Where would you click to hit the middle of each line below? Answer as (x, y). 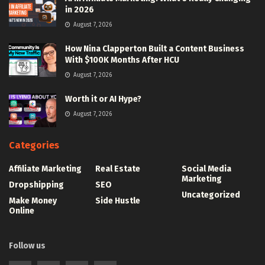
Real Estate (118, 169)
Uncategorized (211, 195)
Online (22, 211)
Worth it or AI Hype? (103, 99)
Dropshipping (36, 185)
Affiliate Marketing (45, 169)
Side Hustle (118, 201)
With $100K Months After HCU (122, 60)
